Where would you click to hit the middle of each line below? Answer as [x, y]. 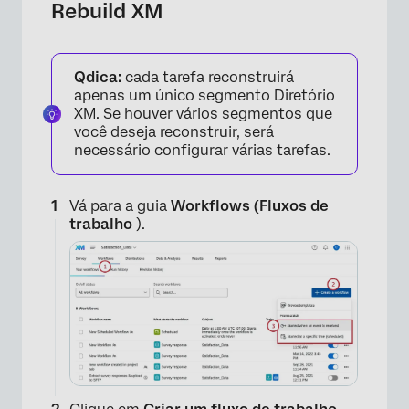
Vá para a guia [120, 206]
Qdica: [98, 77]
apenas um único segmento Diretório [204, 95]
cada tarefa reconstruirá [208, 77]
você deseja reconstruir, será [174, 132]
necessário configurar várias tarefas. [202, 150]
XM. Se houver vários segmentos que [203, 114]
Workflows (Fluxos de [250, 206]
